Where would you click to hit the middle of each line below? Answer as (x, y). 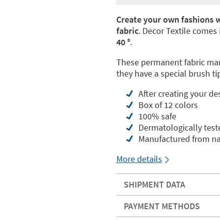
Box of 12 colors (168, 105)
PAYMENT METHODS (162, 206)
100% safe (157, 116)
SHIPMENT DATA (154, 184)
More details (139, 159)
